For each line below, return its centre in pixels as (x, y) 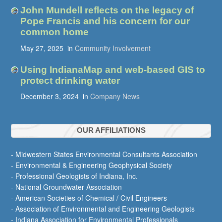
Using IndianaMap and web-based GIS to (112, 69)
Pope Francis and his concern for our (105, 21)
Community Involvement (112, 48)
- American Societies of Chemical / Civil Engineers (89, 198)
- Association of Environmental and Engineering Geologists (103, 209)
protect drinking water (70, 80)
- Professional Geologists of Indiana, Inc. (75, 176)
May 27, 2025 (42, 48)
